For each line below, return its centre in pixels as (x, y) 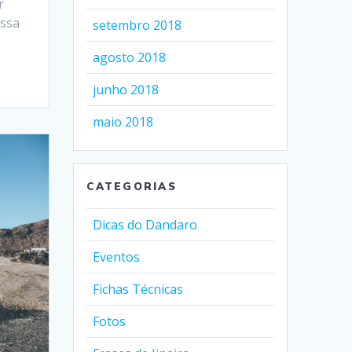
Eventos (117, 257)
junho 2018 (126, 90)
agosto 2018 (130, 57)
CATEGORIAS (132, 186)
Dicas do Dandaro (145, 225)
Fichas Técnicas (138, 289)
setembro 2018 (137, 25)
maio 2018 (123, 122)
